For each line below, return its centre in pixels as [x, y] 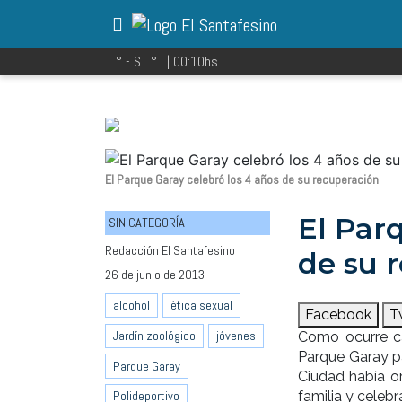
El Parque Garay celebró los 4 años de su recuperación [242, 179]
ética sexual [201, 306]
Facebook [338, 314]
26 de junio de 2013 [155, 274]
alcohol [131, 306]
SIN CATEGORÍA [147, 222]
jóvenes [236, 335]
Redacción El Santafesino [170, 250]
